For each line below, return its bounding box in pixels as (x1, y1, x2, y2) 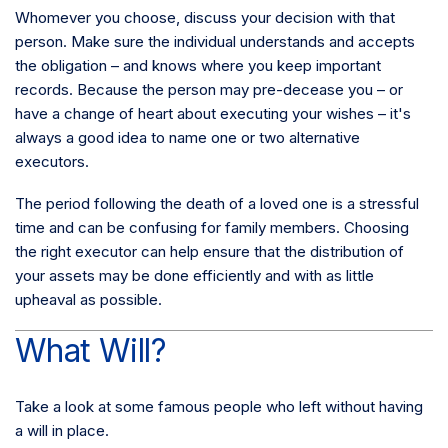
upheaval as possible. (15, 290, 162, 309)
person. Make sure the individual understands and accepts (15, 32, 415, 51)
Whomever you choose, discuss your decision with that (15, 8, 395, 27)
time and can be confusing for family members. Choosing (15, 218, 409, 237)
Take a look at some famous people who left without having (15, 397, 423, 416)
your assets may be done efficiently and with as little (15, 266, 374, 285)
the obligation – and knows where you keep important (15, 56, 381, 75)
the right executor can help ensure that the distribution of (15, 242, 404, 261)
